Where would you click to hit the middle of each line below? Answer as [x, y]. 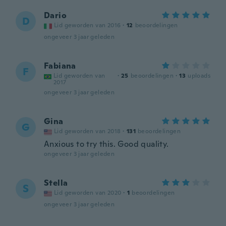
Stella [56, 183]
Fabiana [60, 66]
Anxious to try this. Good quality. [106, 144]
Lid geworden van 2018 [88, 131]
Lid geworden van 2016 [88, 25]
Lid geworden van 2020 [88, 193]
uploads [199, 76]
